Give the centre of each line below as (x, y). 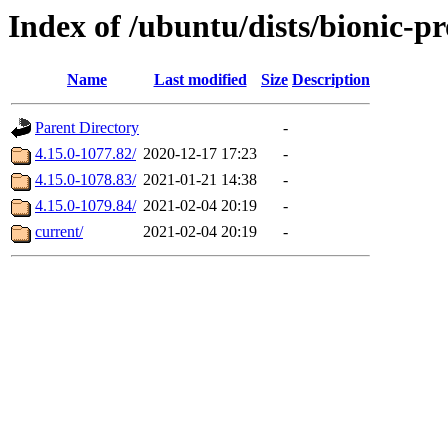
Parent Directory (87, 128)
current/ (59, 232)
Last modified (200, 80)
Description (331, 80)
